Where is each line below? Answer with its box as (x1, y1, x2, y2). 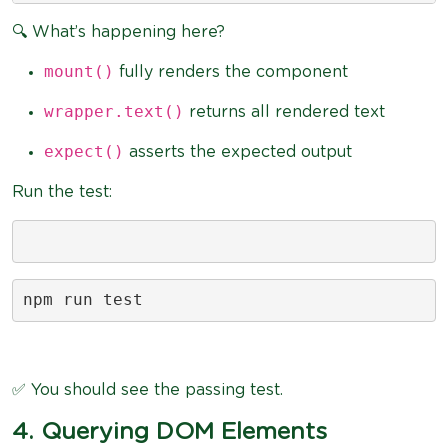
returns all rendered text (184, 103, 385, 120)
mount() (44, 61, 114, 81)
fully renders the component (114, 63, 348, 80)
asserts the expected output (124, 143, 352, 160)
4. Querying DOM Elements (12, 419, 327, 444)
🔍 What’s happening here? (12, 23, 225, 40)
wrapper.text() (44, 101, 184, 121)
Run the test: (12, 183, 112, 200)
